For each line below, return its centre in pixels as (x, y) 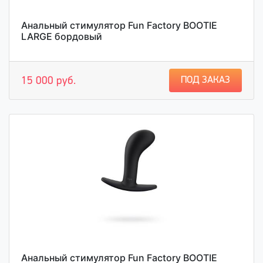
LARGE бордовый (62, 36)
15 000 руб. (48, 81)
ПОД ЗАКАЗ (205, 80)
